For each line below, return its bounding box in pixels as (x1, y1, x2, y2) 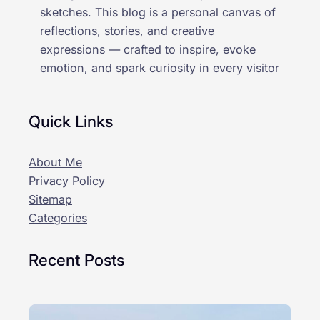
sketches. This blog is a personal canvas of (40, 4, 276, 19)
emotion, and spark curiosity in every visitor (40, 60, 279, 75)
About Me (29, 155, 82, 170)
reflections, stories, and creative (40, 23, 214, 38)
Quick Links (29, 111, 113, 131)
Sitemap (29, 192, 72, 207)
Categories (29, 211, 87, 226)
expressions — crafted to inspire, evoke (40, 41, 256, 56)
